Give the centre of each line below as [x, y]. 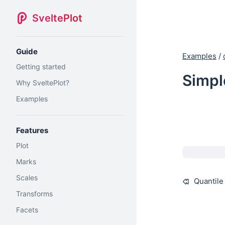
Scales [27, 178]
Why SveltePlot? [43, 83]
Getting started [41, 67]
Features [32, 130]
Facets [27, 210]
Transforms [34, 194]
